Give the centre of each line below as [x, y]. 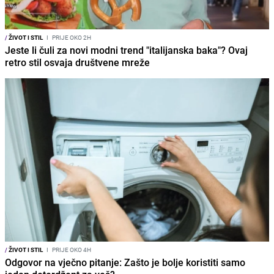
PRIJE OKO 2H [71, 37]
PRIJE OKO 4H [71, 250]
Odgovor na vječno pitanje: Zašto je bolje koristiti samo [125, 263]
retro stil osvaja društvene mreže [77, 62]
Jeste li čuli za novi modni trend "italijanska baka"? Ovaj [126, 50]
